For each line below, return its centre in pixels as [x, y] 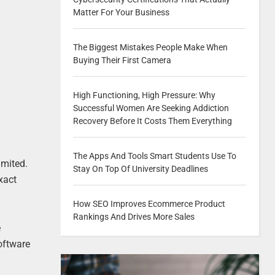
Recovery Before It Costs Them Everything [152, 121]
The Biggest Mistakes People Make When [150, 47]
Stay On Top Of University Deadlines [140, 169]
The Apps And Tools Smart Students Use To [154, 156]
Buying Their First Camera [122, 60]
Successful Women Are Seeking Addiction [151, 108]
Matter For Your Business [121, 12]
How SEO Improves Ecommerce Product [149, 204]
